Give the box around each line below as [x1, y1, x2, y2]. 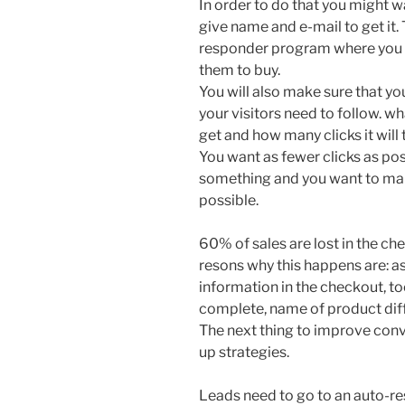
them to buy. [199, 61, 280, 79]
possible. [199, 191, 259, 209]
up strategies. [199, 343, 289, 361]
